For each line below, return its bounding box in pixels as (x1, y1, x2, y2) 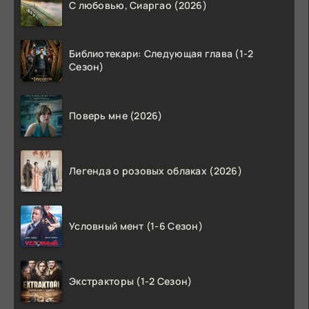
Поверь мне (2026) (69, 108, 163, 122)
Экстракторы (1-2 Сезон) (69, 274, 192, 288)
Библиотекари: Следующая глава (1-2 (69, 47, 254, 61)
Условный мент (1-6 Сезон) (69, 219, 203, 232)
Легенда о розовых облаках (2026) (69, 163, 242, 177)
